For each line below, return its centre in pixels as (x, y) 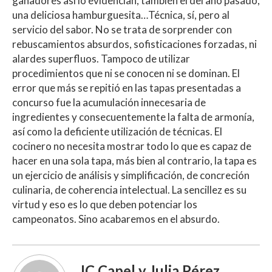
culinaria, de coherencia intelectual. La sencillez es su (129, 189)
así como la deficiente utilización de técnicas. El (117, 131)
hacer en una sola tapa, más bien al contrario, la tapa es (134, 160)
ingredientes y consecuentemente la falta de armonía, (133, 117)
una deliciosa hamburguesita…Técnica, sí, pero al (121, 15)
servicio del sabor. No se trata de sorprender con (122, 29)
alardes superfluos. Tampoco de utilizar (101, 58)
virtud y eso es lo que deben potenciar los (105, 204)
